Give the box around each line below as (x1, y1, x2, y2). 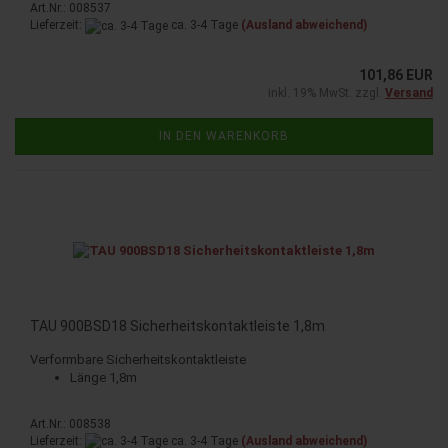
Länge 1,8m (70, 369, 137, 385)
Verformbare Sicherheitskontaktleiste (30, 351, 246, 367)
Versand (385, 85, 433, 100)
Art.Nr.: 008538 (30, 416, 111, 431)
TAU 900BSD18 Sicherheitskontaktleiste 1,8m (30, 317, 325, 334)
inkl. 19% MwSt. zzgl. (268, 85, 385, 100)
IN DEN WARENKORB (159, 128, 289, 143)
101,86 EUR (359, 66, 433, 83)
